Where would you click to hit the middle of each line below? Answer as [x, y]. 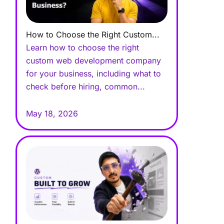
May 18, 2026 [52, 113]
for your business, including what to [94, 73]
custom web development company [94, 60]
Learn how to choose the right [83, 47]
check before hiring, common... [86, 86]
